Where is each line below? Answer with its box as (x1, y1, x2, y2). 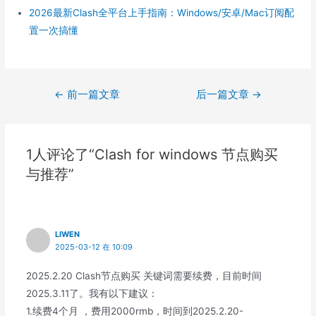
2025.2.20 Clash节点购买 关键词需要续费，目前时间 (25, 270, 262, 282)
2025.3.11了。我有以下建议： (25, 288, 158, 300)
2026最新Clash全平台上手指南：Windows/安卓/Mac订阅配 (29, 6, 295, 18)
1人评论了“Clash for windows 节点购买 (25, 145, 278, 163)
